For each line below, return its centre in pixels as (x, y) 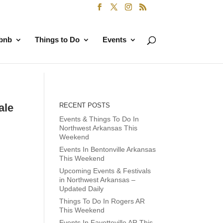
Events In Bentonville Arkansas (108, 149)
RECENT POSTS (85, 105)
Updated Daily (82, 189)
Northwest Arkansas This (99, 128)
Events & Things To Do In (99, 119)
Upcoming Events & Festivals (105, 171)
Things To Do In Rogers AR (102, 201)
